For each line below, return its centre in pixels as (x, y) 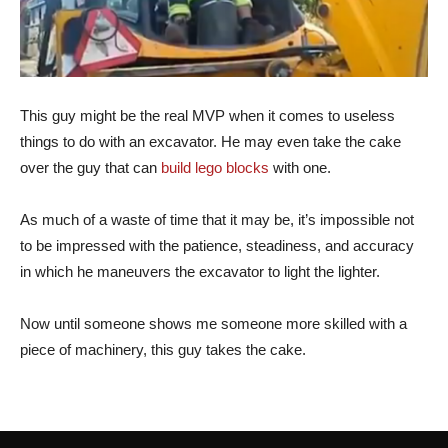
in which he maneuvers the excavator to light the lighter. (200, 272)
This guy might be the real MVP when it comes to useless (207, 116)
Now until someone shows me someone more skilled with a (213, 324)
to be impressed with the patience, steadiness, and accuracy (217, 246)
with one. (300, 168)
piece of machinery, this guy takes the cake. (163, 350)
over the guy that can (90, 168)
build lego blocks (215, 168)
